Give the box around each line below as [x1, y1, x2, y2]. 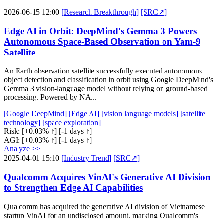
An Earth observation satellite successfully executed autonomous [4, 67, 202, 75]
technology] [4, 118, 40, 127]
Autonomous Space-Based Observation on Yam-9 [4, 36, 200, 47]
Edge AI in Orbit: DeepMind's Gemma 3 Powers [4, 25, 197, 36]
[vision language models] [101, 109, 178, 118]
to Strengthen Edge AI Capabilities [4, 182, 143, 193]
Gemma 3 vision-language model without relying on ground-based [4, 84, 208, 93]
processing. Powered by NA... [4, 93, 97, 102]
